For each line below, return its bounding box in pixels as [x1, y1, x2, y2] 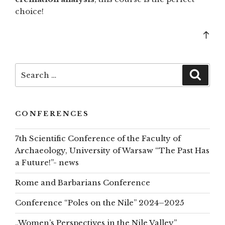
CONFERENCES [15, 109, 89, 119]
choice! [15, 6, 44, 16]
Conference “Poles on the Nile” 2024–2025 [15, 198, 184, 208]
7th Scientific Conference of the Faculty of [15, 134, 181, 144]
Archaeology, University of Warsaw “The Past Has [15, 146, 209, 156]
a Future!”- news [15, 158, 79, 168]
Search [15, 64, 44, 74]
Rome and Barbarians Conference [15, 178, 150, 188]
